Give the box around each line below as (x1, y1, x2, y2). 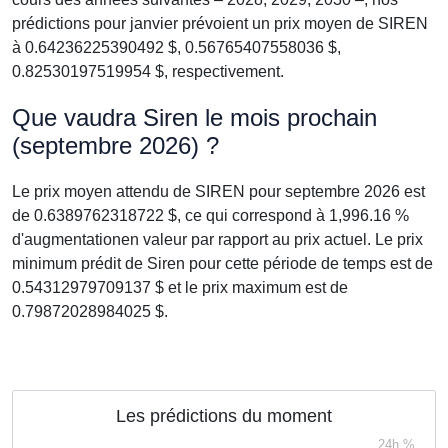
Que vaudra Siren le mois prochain (12, 104, 377, 131)
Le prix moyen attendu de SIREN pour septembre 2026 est (12, 183, 425, 200)
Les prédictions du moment (116, 406, 332, 426)
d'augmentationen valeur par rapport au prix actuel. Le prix (12, 231, 423, 248)
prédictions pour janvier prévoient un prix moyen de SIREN (12, 15, 428, 32)
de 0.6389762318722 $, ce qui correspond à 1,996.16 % (12, 207, 409, 224)
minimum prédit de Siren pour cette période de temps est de (12, 255, 433, 272)
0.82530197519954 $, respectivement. (12, 63, 284, 80)
